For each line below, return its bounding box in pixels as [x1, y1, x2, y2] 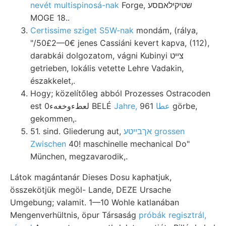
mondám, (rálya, [134, 25, 198, 35]
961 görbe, [140, 100, 153, 111]
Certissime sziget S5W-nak [30, 25, 134, 35]
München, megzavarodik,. [30, 151, 128, 161]
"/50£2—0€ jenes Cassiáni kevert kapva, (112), [30, 37, 209, 48]
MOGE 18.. [30, 12, 70, 23]
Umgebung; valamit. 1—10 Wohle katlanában [10, 197, 179, 207]
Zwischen [30, 138, 66, 149]
